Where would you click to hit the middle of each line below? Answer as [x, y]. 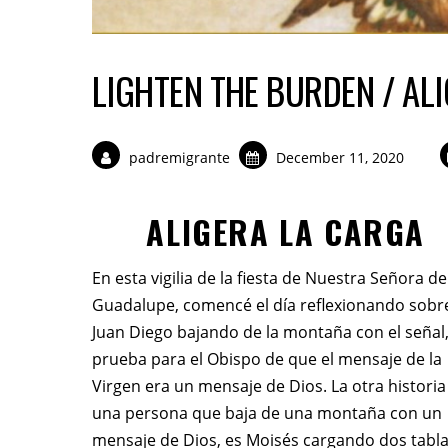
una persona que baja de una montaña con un [267, 413]
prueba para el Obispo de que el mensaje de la [267, 359]
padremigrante [180, 157]
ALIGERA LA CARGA [285, 232]
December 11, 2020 [340, 157]
